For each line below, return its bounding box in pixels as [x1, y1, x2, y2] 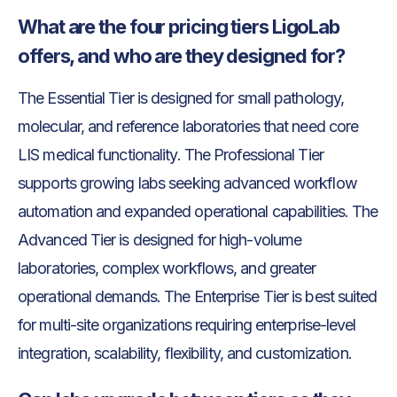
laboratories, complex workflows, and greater [18, 258, 316, 277]
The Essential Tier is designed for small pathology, [18, 88, 345, 107]
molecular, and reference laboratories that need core [18, 116, 359, 136]
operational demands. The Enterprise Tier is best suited [18, 286, 378, 306]
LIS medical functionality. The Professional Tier [18, 144, 323, 164]
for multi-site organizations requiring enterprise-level [18, 315, 356, 334]
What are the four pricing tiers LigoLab [18, 14, 340, 38]
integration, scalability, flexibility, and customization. [18, 343, 355, 362]
